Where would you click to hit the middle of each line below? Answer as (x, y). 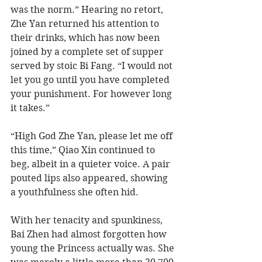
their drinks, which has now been (86, 38)
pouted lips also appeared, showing (90, 178)
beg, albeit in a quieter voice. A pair (92, 164)
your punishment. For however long (92, 94)
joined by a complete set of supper (88, 52)
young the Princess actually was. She (94, 249)
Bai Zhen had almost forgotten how (90, 235)
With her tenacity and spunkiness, (88, 220)
